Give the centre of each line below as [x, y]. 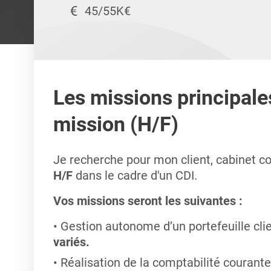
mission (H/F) [116, 124]
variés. [71, 242]
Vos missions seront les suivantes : [148, 201]
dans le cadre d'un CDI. [136, 175]
